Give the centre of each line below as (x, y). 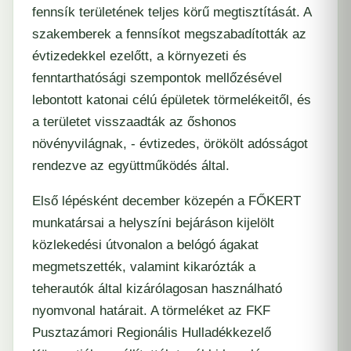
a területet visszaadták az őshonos (134, 122)
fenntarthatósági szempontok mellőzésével (157, 78)
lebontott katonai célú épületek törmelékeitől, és (172, 100)
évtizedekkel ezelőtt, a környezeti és (139, 56)
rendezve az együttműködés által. (131, 166)
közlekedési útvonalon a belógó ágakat (145, 245)
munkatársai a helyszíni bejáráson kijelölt (153, 223)
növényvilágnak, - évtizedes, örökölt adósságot (170, 144)
